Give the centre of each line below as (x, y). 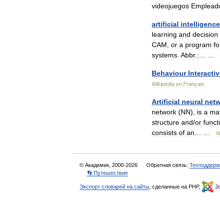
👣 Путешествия (107, 173)
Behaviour (169, 73)
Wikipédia (163, 84)
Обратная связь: (168, 165)
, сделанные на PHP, (176, 187)
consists (164, 133)
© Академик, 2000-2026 (109, 165)
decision (205, 34)
